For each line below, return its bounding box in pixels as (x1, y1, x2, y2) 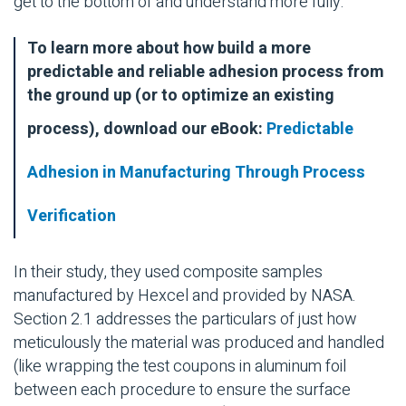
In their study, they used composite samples (14, 260, 323, 285)
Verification (26, 203, 116, 228)
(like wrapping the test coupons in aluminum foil (14, 354, 346, 380)
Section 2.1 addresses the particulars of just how (14, 307, 357, 333)
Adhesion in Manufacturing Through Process (26, 159, 365, 185)
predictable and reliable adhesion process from (26, 59, 384, 84)
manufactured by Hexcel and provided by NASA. (14, 284, 356, 309)
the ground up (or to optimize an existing (26, 82, 334, 108)
